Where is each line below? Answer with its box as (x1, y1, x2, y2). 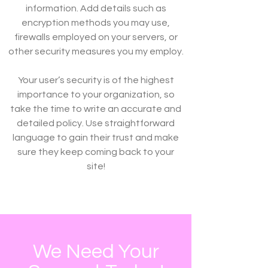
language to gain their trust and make (13, 133, 179, 142)
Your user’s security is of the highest (17, 75, 174, 85)
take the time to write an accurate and (10, 104, 181, 114)
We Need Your (32, 242, 159, 262)
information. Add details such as (25, 4, 166, 13)
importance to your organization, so (17, 90, 175, 99)
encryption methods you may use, (22, 18, 170, 28)
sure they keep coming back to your (17, 147, 174, 157)
